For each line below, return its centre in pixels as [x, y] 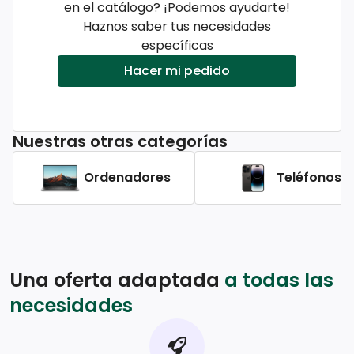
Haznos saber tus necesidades [177, 27]
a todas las [279, 281]
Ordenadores [127, 178]
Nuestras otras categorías [120, 142]
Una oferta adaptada [117, 281]
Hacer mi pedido [177, 71]
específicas [177, 46]
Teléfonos [309, 178]
